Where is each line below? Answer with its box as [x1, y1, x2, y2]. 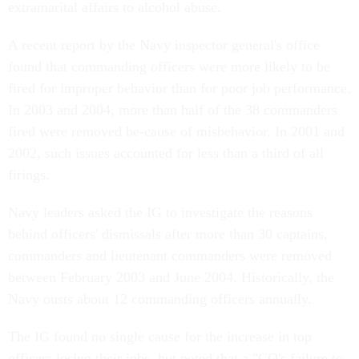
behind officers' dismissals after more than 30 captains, [8, 226, 328, 242]
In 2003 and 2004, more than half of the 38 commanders [8, 102, 337, 118]
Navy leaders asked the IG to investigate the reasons [8, 204, 313, 220]
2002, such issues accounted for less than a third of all [8, 145, 324, 161]
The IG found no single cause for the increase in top [8, 329, 312, 345]
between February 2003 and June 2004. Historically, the [8, 269, 334, 285]
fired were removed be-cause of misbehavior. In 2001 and [8, 123, 345, 139]
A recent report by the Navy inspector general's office [8, 37, 320, 53]
